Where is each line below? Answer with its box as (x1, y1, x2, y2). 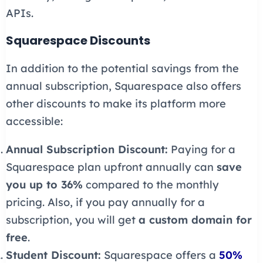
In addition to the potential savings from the (5, 62, 239, 76)
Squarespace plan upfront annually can (5, 160, 217, 174)
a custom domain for (138, 213, 252, 227)
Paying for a (167, 143, 235, 157)
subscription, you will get (5, 213, 139, 227)
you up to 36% (5, 178, 83, 192)
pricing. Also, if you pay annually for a (5, 195, 205, 210)
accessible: (5, 114, 63, 129)
